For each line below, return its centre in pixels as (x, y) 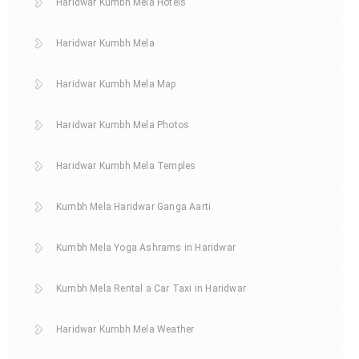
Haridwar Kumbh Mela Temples (126, 165)
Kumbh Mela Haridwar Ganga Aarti (134, 206)
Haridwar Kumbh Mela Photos (123, 125)
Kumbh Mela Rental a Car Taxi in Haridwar (151, 288)
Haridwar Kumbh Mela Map (116, 84)
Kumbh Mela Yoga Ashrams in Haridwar (146, 247)
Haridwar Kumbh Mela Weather (125, 329)
